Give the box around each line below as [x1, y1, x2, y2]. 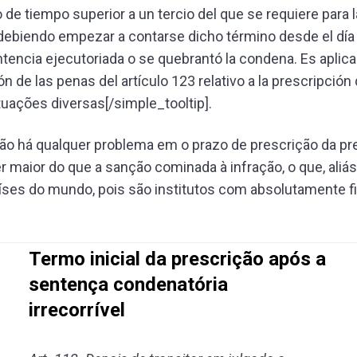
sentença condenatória [29, 273, 228, 296]
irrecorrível [29, 299, 125, 321]
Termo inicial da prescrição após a [29, 248, 326, 270]
